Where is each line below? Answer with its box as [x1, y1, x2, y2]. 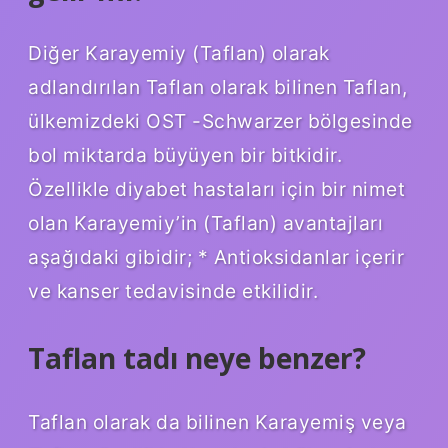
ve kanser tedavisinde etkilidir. [28, 279, 318, 304]
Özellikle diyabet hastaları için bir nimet [28, 177, 405, 202]
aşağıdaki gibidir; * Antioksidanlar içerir [28, 245, 404, 270]
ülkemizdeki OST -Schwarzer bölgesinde [28, 109, 413, 134]
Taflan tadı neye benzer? [28, 339, 366, 378]
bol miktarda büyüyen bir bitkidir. [28, 143, 342, 168]
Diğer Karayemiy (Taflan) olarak [28, 41, 330, 66]
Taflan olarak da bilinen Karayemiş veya [28, 410, 407, 435]
